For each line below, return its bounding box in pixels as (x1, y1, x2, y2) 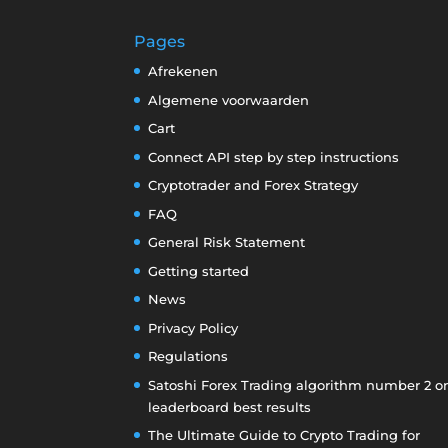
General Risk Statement (148, 234, 306, 251)
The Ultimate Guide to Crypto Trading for (148, 427, 421, 444)
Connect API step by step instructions (148, 148, 400, 165)
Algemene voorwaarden (148, 91, 310, 108)
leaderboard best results (148, 398, 312, 415)
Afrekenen (148, 63, 219, 80)
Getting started (148, 262, 250, 279)
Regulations (148, 348, 229, 365)
